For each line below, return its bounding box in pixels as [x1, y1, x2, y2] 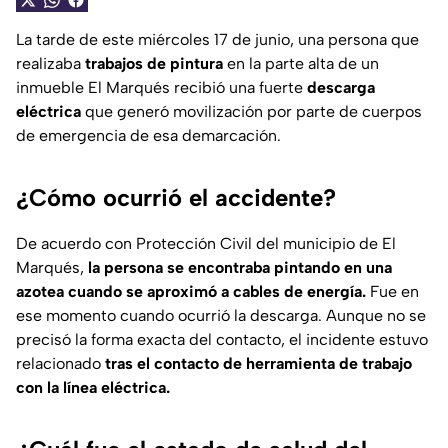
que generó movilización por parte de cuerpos [85, 102, 422, 122]
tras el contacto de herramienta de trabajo [105, 354, 412, 374]
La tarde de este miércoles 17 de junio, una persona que [16, 30, 419, 50]
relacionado [16, 354, 105, 374]
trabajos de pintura [85, 54, 223, 74]
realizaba [16, 54, 85, 74]
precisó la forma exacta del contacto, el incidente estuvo [16, 330, 428, 350]
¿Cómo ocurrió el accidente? [16, 183, 336, 213]
